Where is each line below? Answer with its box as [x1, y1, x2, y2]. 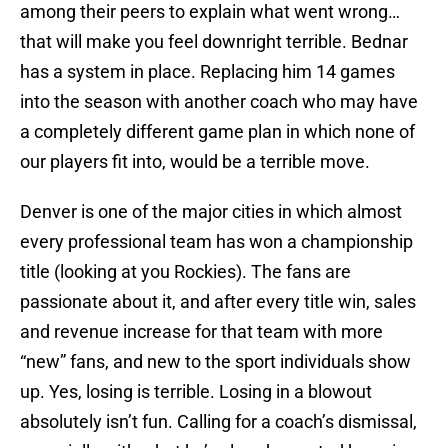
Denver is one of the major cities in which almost [20, 201, 402, 223]
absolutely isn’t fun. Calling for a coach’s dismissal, [20, 411, 417, 433]
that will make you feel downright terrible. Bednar [20, 31, 408, 53]
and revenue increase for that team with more [20, 321, 383, 343]
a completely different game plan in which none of [20, 121, 415, 143]
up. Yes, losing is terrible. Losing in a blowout [20, 381, 372, 403]
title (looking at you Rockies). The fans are [20, 261, 351, 283]
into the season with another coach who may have [20, 91, 418, 113]
